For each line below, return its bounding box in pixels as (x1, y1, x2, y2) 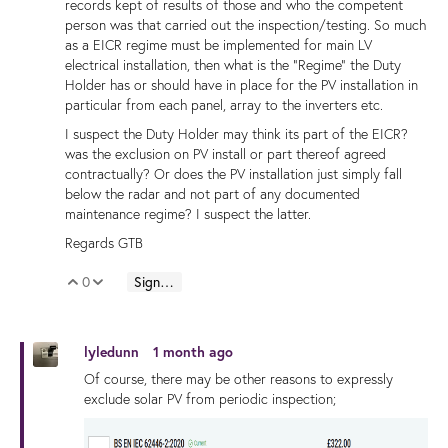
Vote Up (98, 274, 147, 294)
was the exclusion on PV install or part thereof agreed (65, 145, 386, 164)
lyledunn (84, 343, 143, 362)
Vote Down (123, 274, 189, 294)
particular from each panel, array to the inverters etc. (65, 96, 383, 115)
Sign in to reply (159, 272, 174, 292)
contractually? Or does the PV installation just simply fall (65, 165, 402, 184)
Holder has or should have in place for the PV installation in (65, 76, 418, 95)
